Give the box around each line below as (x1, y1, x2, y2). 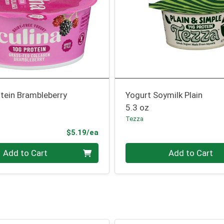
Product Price (97, 127, 148, 136)
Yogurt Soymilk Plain (125, 90, 203, 100)
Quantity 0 (125, 143, 165, 154)
